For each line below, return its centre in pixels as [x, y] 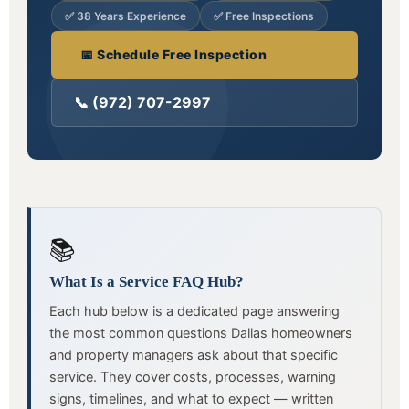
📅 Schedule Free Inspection [173, 54]
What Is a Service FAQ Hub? [147, 282]
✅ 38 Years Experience [126, 16]
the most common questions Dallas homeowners [201, 333]
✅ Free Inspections [264, 16]
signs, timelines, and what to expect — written [191, 399]
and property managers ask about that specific [194, 355]
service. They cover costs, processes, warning [193, 377]
